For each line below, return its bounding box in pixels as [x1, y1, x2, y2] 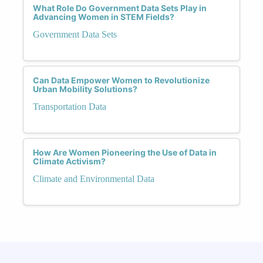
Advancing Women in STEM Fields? [33, 11, 174, 22]
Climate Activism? [33, 156, 106, 166]
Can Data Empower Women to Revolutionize [33, 75, 210, 85]
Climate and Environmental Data [33, 173, 154, 184]
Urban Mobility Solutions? [33, 83, 137, 94]
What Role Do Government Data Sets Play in [33, 2, 207, 13]
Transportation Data [33, 101, 106, 112]
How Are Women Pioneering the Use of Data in [33, 147, 217, 157]
